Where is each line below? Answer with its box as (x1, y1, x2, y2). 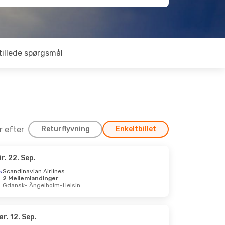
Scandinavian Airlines (3, 168, 65, 175)
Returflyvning (41, 125, 90, 133)
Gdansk (3, 182, 25, 189)
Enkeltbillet (115, 125, 156, 133)
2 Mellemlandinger (3, 175, 59, 182)
